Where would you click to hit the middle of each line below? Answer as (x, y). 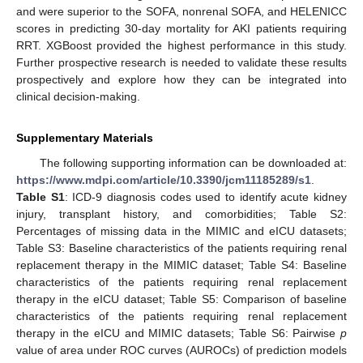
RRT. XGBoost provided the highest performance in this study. (181, 45)
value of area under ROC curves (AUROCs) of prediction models (181, 350)
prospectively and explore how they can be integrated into (181, 79)
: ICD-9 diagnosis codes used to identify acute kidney (206, 196)
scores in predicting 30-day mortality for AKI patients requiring (181, 28)
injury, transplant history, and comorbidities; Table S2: (181, 214)
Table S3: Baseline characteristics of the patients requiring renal (181, 248)
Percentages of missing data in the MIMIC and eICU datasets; (181, 231)
